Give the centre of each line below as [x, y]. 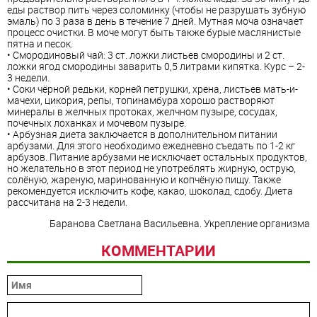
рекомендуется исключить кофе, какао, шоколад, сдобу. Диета [150, 191]
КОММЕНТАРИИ [158, 250]
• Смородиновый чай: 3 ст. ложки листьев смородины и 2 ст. [146, 55]
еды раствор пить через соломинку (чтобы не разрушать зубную [156, 10]
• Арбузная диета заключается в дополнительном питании [142, 134]
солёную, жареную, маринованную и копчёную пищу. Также [144, 180]
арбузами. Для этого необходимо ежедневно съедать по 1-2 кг [151, 146]
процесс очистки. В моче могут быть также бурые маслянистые [154, 33]
